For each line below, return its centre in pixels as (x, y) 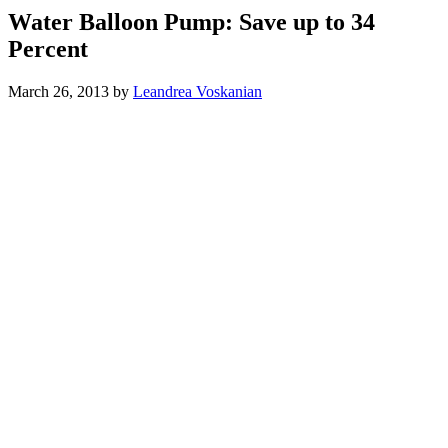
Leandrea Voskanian (197, 91)
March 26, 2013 (58, 91)
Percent (48, 48)
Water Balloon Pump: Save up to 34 (191, 21)
